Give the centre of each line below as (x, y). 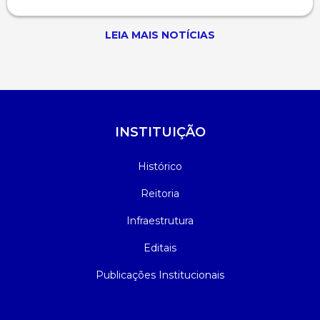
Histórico (160, 167)
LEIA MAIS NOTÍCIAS (160, 35)
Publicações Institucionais (160, 275)
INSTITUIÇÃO (160, 132)
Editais (160, 248)
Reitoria (160, 194)
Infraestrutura (160, 221)
